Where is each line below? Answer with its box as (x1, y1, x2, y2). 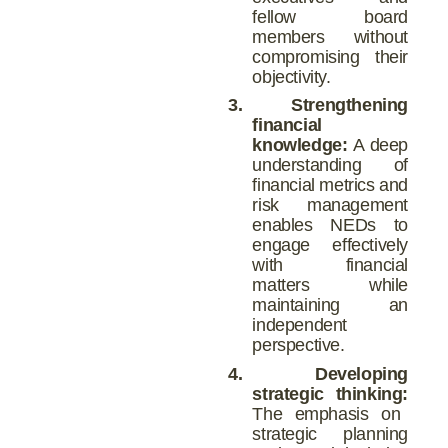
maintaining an (252, 295, 408, 316)
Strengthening (291, 95, 408, 116)
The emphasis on (252, 404, 401, 425)
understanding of (252, 155, 408, 176)
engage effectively (252, 235, 408, 256)
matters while (252, 275, 408, 296)
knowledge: (252, 135, 348, 156)
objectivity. (252, 66, 331, 87)
